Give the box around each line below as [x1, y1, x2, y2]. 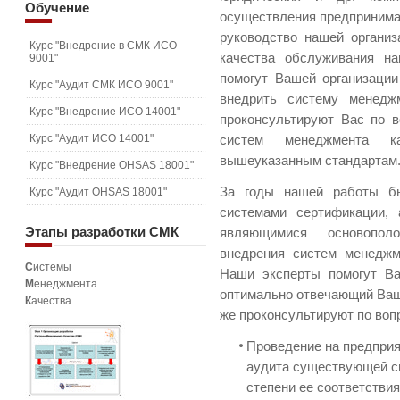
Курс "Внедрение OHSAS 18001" [29, 159, 194, 171]
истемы [33, 261, 71, 273]
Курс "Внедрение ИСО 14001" [29, 105, 180, 118]
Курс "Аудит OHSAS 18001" [29, 186, 167, 198]
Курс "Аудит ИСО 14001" [29, 132, 154, 145]
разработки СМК [68, 224, 179, 239]
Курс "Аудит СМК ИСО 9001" [29, 79, 173, 91]
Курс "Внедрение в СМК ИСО [29, 39, 177, 52]
